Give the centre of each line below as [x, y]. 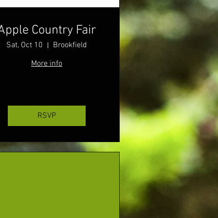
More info [47, 64]
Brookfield [70, 45]
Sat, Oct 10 [25, 45]
